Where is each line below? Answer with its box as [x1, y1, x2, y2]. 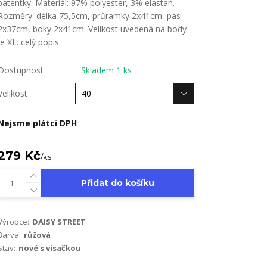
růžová [24, 229, 51, 240]
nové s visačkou [18, 242, 81, 253]
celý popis [21, 36, 59, 48]
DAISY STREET [32, 216, 86, 227]
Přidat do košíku [80, 177, 154, 188]
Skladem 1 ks [81, 64, 132, 76]
